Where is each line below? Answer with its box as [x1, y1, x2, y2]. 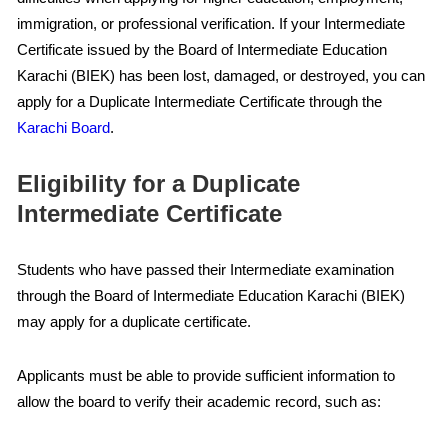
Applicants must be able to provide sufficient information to [17, 367, 395, 384]
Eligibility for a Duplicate [17, 170, 300, 197]
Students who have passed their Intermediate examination [17, 261, 394, 278]
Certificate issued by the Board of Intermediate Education [17, 41, 387, 58]
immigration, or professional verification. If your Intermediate [17, 15, 405, 32]
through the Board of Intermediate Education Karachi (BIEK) [17, 287, 405, 304]
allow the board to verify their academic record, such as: [17, 393, 381, 410]
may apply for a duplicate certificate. [17, 313, 251, 330]
